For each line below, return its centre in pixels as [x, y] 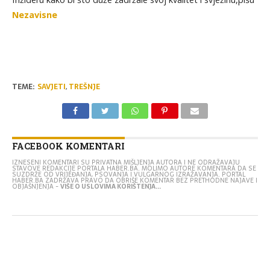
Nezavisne [34, 14]
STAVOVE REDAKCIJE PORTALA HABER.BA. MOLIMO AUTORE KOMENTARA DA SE [134, 168]
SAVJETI [51, 86]
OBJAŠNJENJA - [36, 186]
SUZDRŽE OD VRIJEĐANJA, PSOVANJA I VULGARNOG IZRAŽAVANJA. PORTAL [128, 174]
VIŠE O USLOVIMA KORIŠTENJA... [110, 186]
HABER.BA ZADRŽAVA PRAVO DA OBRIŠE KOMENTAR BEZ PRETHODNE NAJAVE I [134, 180]
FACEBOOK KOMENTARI [68, 146]
